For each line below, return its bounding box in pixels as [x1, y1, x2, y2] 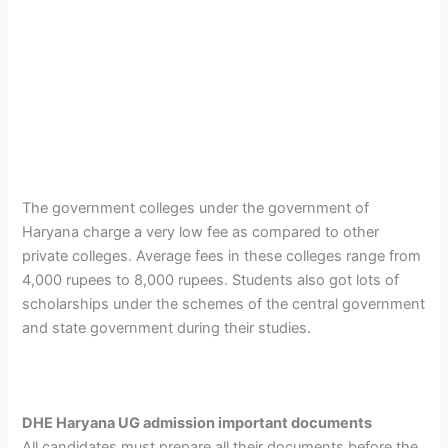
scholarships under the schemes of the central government [22, 294, 426, 313]
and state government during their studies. [22, 318, 312, 337]
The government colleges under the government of [22, 198, 370, 217]
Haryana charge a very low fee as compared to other [22, 222, 380, 241]
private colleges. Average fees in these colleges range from [22, 246, 422, 265]
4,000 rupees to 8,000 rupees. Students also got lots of [22, 270, 400, 289]
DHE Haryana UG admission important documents [22, 413, 373, 432]
